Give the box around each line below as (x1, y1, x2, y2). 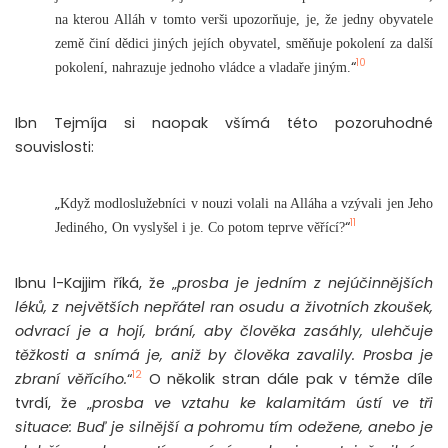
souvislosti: (15, 136, 94, 157)
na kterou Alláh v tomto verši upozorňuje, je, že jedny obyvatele (55, 10, 433, 27)
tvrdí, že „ (15, 392, 93, 413)
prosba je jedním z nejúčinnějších (177, 272, 433, 293)
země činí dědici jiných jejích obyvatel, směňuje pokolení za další (55, 34, 433, 51)
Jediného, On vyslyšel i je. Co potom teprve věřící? (55, 218, 345, 235)
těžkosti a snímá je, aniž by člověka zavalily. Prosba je (15, 344, 433, 365)
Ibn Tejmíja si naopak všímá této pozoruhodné (15, 112, 433, 133)
